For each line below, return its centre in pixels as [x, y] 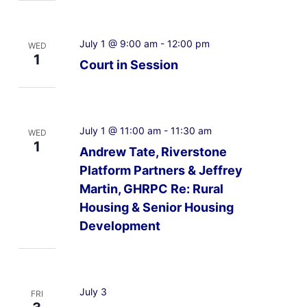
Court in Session [128, 64]
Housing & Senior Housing [156, 207]
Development [120, 225]
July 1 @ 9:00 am [118, 43]
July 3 [93, 291]
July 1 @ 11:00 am [120, 130]
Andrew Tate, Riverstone [153, 151]
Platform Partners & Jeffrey [161, 170]
